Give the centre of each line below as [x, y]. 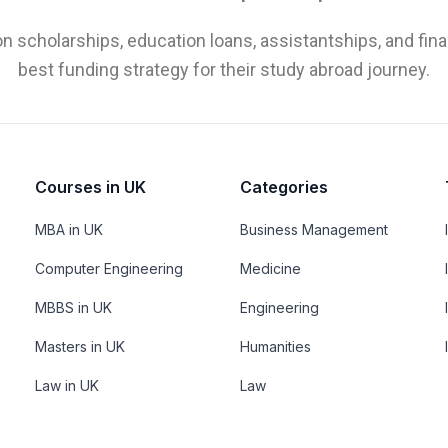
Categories [283, 186]
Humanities [275, 346]
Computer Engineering [108, 268]
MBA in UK [68, 229]
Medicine [270, 268]
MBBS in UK [73, 307]
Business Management [313, 229]
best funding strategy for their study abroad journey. [224, 69]
